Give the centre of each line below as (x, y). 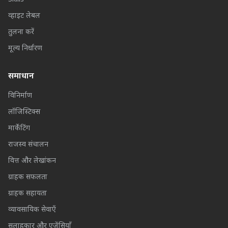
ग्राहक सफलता (28, 177)
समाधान (21, 76)
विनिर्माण (20, 96)
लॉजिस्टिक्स (24, 112)
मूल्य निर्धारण (25, 48)
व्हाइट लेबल (24, 16)
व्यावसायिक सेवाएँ (32, 210)
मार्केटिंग (19, 128)
